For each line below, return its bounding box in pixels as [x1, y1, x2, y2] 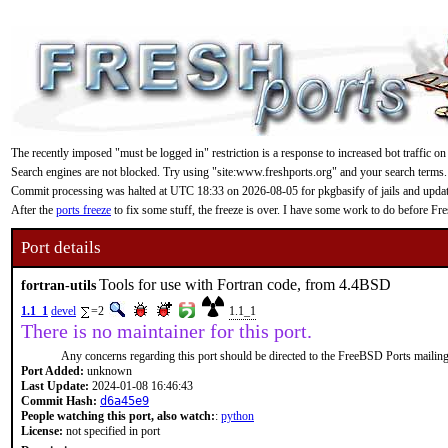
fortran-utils [21, 277, 96, 293]
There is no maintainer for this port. [21, 320, 312, 342]
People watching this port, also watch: [21, 409, 215, 423]
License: [21, 424, 63, 438]
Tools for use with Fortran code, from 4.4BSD [99, 276, 391, 293]
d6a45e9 [100, 394, 149, 408]
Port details [21, 238, 101, 257]
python [221, 409, 254, 423]
